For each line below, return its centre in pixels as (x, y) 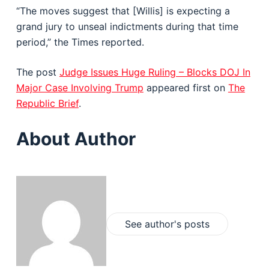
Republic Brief (47, 103)
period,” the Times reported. (80, 42)
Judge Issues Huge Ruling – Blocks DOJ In (155, 72)
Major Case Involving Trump (80, 88)
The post (38, 72)
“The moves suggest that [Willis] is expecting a (123, 11)
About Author (76, 139)
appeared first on (186, 88)
